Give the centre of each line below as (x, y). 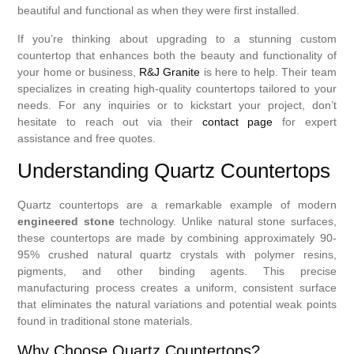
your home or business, (79, 72)
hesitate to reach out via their (110, 121)
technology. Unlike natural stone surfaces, (225, 222)
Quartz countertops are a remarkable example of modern (177, 205)
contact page (237, 121)
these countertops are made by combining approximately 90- (177, 238)
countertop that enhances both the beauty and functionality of (177, 55)
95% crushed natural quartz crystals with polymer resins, (177, 255)
